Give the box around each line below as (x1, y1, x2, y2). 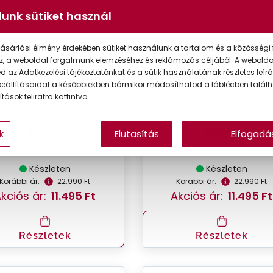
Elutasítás (114, 127, 159, 140)
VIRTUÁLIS (80, 27, 113, 37)
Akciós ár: (171, 188, 224, 204)
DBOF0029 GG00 (9, 138, 80, 151)
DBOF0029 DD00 (186, 138, 257, 151)
